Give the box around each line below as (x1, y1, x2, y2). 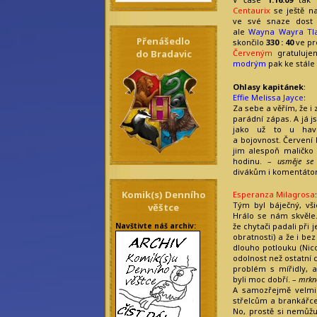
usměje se (277, 155, 314, 166)
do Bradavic (135, 47, 192, 60)
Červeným (233, 47, 272, 59)
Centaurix (233, 5, 270, 16)
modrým (233, 58, 266, 69)
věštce (148, 201, 179, 214)
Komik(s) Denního (121, 188, 206, 201)
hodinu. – (233, 155, 277, 166)
